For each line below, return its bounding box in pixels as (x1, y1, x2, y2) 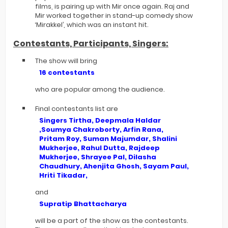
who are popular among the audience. (35, 84, 165, 95)
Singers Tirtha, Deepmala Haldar (39, 116, 161, 126)
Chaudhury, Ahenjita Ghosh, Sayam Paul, (39, 161, 189, 172)
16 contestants (39, 68, 95, 78)
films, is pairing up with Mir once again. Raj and (35, 2, 189, 12)
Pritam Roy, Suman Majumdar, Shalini (39, 134, 177, 144)
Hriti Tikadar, (39, 170, 88, 181)
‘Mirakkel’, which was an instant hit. (35, 20, 149, 30)
